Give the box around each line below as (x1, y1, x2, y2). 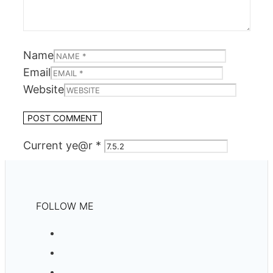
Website (23, 82, 64, 96)
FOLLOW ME (36, 200, 94, 213)
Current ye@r (23, 138, 96, 152)
